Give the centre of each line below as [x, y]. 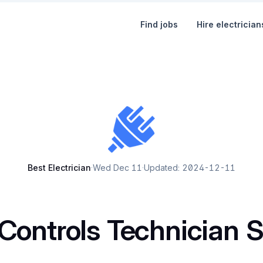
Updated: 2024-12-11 [190, 168]
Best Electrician [59, 168]
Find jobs [159, 24]
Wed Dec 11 [117, 168]
